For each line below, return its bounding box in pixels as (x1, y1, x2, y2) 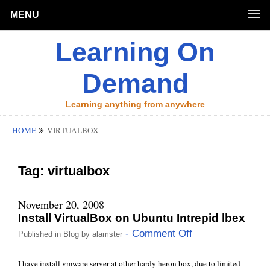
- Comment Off (122, 228, 192, 239)
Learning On (55, 37, 215, 67)
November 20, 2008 (18, 197, 104, 212)
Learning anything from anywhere (65, 99, 205, 109)
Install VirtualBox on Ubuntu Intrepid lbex (18, 212, 245, 224)
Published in (18, 230, 63, 239)
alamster (92, 230, 122, 239)
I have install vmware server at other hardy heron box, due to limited (18, 258, 240, 269)
